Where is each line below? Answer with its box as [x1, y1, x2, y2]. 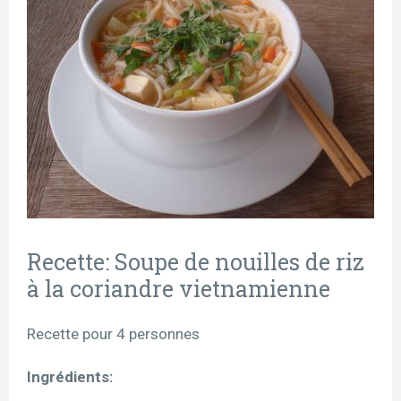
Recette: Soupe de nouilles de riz [27, 246, 364, 277]
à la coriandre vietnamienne [27, 273, 330, 303]
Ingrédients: [27, 367, 116, 386]
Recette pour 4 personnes [27, 324, 200, 343]
